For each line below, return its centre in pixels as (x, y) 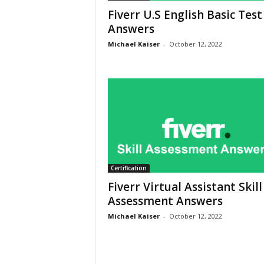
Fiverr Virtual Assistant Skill (185, 187)
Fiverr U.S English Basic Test (185, 15)
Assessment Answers (165, 201)
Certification (128, 168)
